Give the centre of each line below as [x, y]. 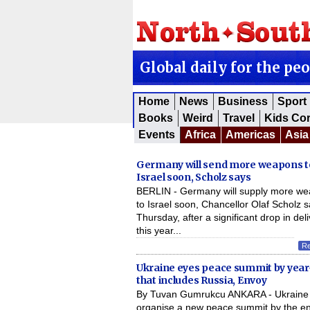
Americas [250, 135]
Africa [200, 135]
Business [243, 101]
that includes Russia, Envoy [202, 280]
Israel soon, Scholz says [194, 177]
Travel [239, 118]
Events [157, 135]
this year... [159, 230]
